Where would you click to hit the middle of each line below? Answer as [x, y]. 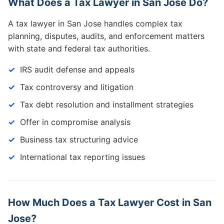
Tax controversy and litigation [77, 87]
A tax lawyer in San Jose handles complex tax [95, 23]
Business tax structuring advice [79, 139]
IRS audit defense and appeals [77, 69]
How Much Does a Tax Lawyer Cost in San [110, 202]
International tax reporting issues [82, 157]
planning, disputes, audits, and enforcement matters [106, 36]
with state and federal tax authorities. [79, 48]
